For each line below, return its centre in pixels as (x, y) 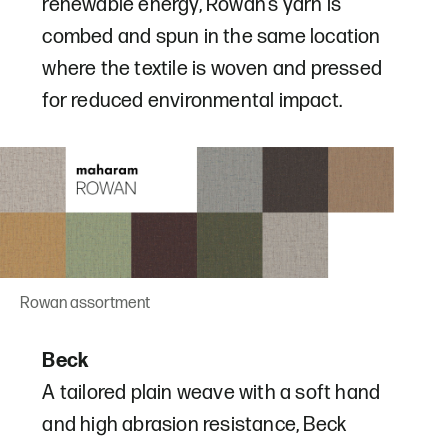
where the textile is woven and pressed (212, 68)
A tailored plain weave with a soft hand (211, 393)
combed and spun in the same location (211, 36)
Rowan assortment (85, 304)
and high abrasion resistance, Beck (194, 425)
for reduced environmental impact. (192, 100)
